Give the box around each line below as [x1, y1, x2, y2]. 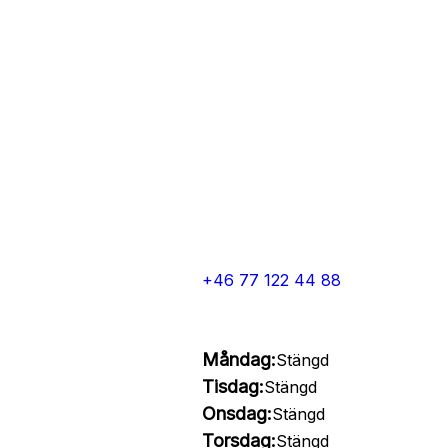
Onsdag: [201, 403, 272, 424]
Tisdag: [201, 376, 264, 397]
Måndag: [201, 349, 276, 370]
